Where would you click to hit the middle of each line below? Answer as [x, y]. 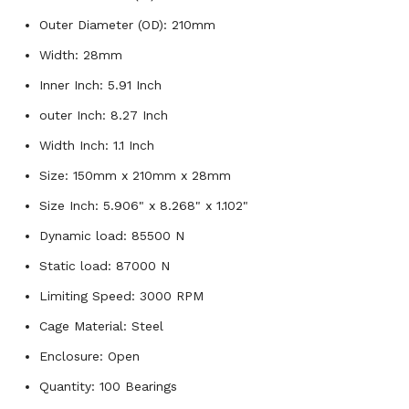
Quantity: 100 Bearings [108, 386]
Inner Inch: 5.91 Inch [100, 84]
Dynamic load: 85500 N [112, 235]
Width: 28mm [81, 54]
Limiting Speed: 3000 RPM [121, 295]
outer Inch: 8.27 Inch [104, 115]
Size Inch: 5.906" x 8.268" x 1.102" [144, 205]
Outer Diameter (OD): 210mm [127, 24]
